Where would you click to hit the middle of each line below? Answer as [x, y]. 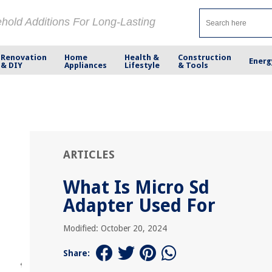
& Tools [193, 65]
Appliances [86, 65]
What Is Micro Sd [136, 187]
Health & [142, 57]
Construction [204, 57]
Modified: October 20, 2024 [115, 228]
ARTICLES [89, 155]
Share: [76, 253]
